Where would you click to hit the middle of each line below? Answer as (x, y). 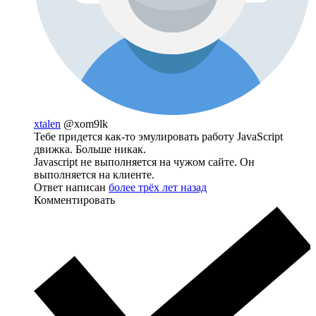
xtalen (47, 123)
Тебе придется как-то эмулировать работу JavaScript (158, 136)
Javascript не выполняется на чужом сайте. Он (144, 162)
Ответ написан (71, 187)
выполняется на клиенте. (94, 174)
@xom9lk (86, 123)
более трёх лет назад (158, 187)
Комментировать (74, 200)
